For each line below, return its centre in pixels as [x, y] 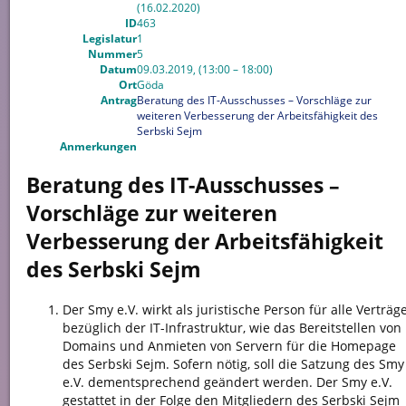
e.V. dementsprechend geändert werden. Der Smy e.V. [227, 382]
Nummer [112, 53]
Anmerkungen [98, 146]
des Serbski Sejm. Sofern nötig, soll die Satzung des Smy [233, 363]
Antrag [118, 100]
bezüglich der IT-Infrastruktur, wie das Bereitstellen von [232, 327]
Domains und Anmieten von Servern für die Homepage [229, 345]
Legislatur [109, 38]
